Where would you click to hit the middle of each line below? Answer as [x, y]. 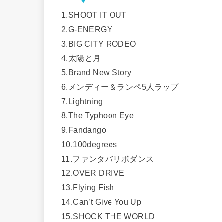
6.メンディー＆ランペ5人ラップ [120, 86]
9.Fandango [84, 130]
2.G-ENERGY [87, 29]
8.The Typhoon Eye [98, 115]
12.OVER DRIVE [93, 173]
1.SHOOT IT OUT [94, 15]
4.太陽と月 [81, 58]
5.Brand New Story [97, 72]
